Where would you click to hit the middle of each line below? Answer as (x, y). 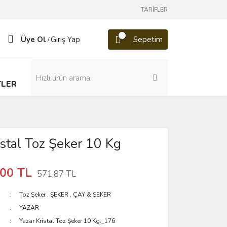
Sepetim (148, 40)
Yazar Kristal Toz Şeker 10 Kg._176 (67, 221)
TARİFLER (154, 10)
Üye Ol (33, 40)
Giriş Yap (65, 40)
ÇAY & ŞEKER (92, 195)
